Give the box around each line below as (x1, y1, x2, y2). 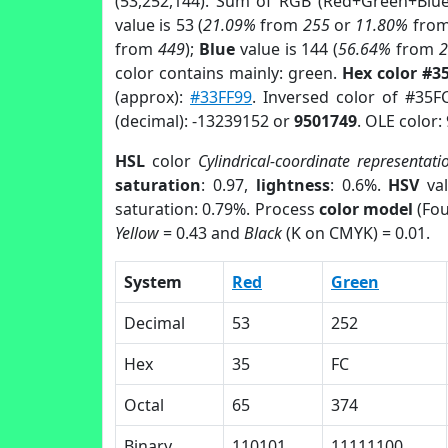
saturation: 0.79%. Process (115, 198, 319, 220)
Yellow (115, 222, 159, 244)
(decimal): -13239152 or (115, 110, 294, 132)
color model (318, 198, 414, 220)
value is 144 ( (234, 38, 339, 60)
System (124, 271, 182, 293)
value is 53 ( (115, 14, 203, 36)
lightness (255, 174, 330, 196)
